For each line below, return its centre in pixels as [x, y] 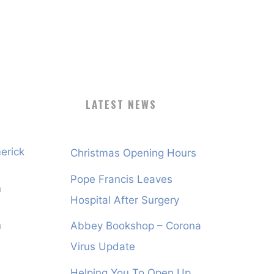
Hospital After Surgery [124, 200]
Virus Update [102, 247]
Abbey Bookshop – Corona [135, 226]
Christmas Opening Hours [133, 153]
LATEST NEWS [121, 104]
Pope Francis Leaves [121, 179]
